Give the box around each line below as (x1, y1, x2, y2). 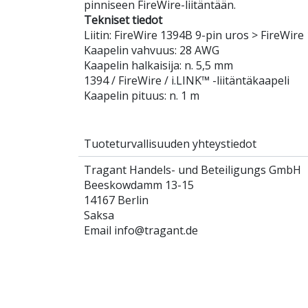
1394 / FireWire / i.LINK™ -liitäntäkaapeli (84, 73, 289, 89)
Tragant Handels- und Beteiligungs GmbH (84, 162, 301, 178)
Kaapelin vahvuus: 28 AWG (84, 43, 219, 58)
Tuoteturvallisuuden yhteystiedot (84, 136, 256, 152)
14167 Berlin (84, 192, 148, 208)
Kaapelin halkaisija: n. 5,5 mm (84, 58, 233, 74)
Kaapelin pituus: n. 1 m (84, 88, 199, 104)
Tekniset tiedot (84, 12, 162, 28)
